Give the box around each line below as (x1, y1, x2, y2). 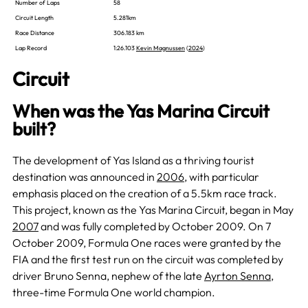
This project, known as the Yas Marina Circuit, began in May (12, 203, 294, 217)
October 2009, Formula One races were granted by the (12, 236, 281, 250)
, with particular (184, 170, 259, 184)
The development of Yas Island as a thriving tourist (12, 153, 254, 168)
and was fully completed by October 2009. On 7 (38, 219, 271, 234)
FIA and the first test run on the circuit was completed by (12, 252, 283, 267)
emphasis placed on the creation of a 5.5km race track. (12, 186, 277, 201)
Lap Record (15, 44, 47, 52)
